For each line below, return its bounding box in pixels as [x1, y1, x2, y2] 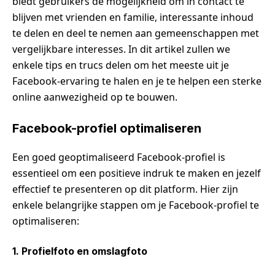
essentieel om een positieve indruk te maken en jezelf [12, 166, 261, 180]
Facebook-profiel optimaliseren [12, 120, 201, 136]
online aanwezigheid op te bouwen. [12, 90, 177, 104]
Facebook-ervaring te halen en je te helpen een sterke [12, 74, 261, 88]
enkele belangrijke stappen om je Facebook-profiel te [12, 198, 259, 212]
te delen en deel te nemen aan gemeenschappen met [12, 26, 259, 40]
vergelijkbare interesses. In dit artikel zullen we [12, 42, 230, 56]
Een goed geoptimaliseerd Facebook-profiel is [12, 150, 225, 164]
